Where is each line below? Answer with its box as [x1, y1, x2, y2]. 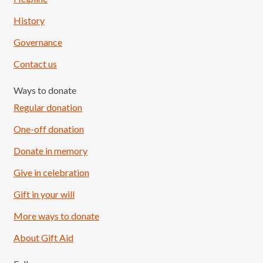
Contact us [14, 58, 57, 69]
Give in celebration [14, 167, 89, 178]
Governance [14, 36, 62, 48]
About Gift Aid [14, 232, 73, 243]
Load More [60, 188, 98, 197]
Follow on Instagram [133, 188, 203, 197]
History [14, 15, 45, 26]
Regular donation [14, 102, 82, 113]
